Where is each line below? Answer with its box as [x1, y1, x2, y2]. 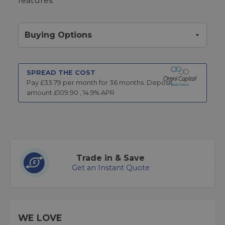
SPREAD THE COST [27, 69, 95, 76]
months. [118, 79, 145, 86]
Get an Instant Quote [71, 163, 150, 172]
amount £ [27, 89, 58, 96]
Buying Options [25, 30, 92, 40]
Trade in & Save [76, 153, 145, 163]
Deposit [147, 79, 173, 86]
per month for [61, 79, 109, 86]
